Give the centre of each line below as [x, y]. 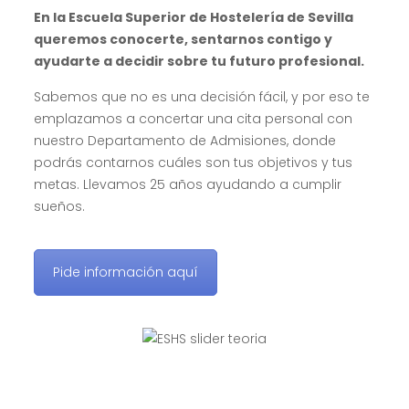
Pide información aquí [125, 272]
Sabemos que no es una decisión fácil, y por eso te [201, 96]
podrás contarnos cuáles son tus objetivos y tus [193, 162]
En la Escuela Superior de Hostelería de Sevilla [193, 17]
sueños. [59, 206]
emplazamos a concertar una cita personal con [193, 118]
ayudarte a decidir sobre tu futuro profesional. [199, 61]
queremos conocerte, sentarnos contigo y [183, 39]
